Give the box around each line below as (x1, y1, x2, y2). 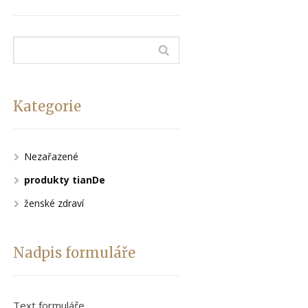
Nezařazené (23, 150, 78, 163)
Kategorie (12, 98, 81, 115)
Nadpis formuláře (12, 244, 135, 261)
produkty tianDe (23, 173, 105, 186)
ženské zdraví (23, 197, 84, 210)
